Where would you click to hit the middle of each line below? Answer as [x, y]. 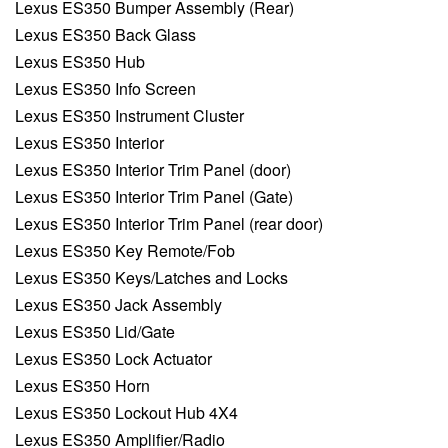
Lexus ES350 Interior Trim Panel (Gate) [154, 197]
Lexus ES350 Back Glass [105, 35]
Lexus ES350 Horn [82, 386]
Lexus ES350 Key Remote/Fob [125, 251]
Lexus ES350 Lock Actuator [113, 359]
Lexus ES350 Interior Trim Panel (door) [153, 170]
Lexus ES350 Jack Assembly [118, 305]
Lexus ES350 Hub [80, 62]
